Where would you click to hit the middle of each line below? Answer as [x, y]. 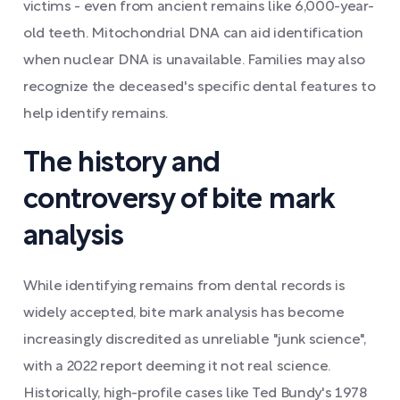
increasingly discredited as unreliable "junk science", [195, 340]
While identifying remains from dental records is [184, 287]
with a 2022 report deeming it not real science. [177, 367]
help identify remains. [96, 114]
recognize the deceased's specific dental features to [200, 87]
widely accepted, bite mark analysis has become [184, 313]
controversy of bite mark [179, 200]
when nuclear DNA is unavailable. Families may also [194, 61]
